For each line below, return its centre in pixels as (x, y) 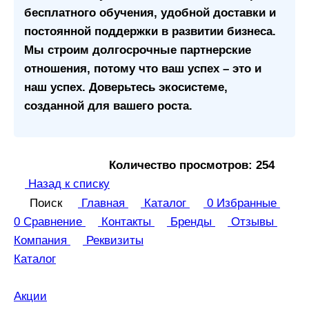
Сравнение (53, 222)
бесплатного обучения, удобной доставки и (150, 13)
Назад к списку (69, 184)
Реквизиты (115, 241)
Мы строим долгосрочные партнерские (138, 50)
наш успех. (57, 88)
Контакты (126, 222)
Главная (103, 203)
